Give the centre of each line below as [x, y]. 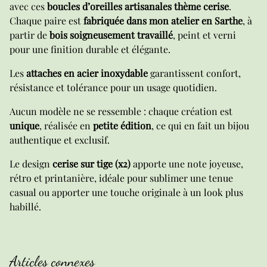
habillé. [25, 207]
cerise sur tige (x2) [91, 164]
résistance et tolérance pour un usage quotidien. [113, 87]
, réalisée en [66, 125]
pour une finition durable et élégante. [90, 49]
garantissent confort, [194, 73]
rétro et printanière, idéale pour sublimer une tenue [121, 178]
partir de [30, 35]
